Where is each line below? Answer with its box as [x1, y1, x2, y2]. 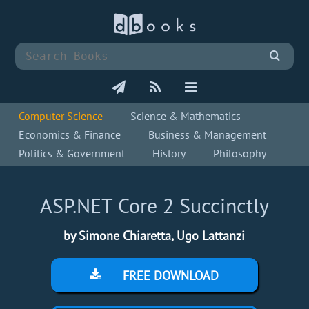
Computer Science [19, 109, 103, 123]
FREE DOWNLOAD [119, 268, 219, 284]
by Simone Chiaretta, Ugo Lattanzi [63, 228, 246, 244]
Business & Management [148, 128, 267, 142]
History [152, 146, 186, 161]
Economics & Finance [19, 128, 121, 142]
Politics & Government [19, 146, 126, 161]
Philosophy [213, 146, 267, 161]
